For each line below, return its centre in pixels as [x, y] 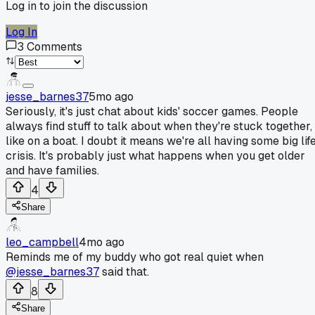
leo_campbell [42, 242]
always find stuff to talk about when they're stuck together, [159, 126]
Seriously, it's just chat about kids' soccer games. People [152, 111]
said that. [124, 271]
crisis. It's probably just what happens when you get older [155, 155]
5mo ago [111, 96]
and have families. [52, 170]
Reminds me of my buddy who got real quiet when [135, 257]
